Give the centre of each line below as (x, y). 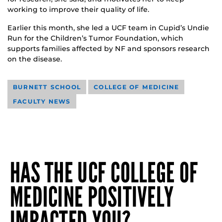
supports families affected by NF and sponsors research (109, 48)
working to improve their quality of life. (78, 9)
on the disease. (35, 59)
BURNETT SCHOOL (47, 87)
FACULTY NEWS (42, 101)
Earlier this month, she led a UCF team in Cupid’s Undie (108, 28)
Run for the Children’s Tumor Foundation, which (95, 38)
